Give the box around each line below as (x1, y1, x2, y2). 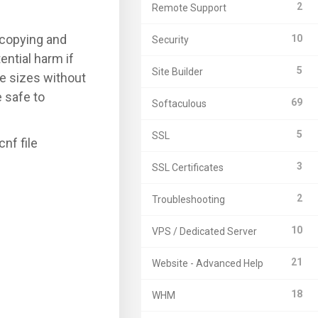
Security (152, 34, 189, 45)
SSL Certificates (152, 162, 224, 173)
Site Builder (152, 66, 203, 77)
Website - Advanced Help (152, 258, 263, 269)
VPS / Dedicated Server (152, 226, 257, 237)
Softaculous (152, 98, 207, 109)
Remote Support (152, 2, 226, 13)
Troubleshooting (152, 194, 225, 205)
